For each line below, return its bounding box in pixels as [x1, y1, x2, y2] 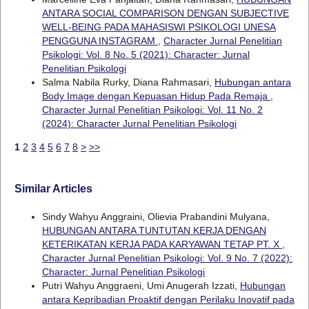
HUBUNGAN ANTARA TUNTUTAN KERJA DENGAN [41, 224, 266, 236]
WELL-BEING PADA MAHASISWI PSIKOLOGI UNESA [41, 21, 276, 32]
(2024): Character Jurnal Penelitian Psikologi [41, 117, 237, 129]
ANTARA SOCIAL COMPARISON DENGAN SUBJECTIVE [41, 7, 289, 19]
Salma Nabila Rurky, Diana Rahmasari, [41, 76, 215, 88]
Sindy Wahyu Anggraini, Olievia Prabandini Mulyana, [41, 210, 270, 222]
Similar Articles [14, 182, 92, 195]
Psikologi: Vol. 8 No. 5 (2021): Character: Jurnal [41, 48, 250, 60]
